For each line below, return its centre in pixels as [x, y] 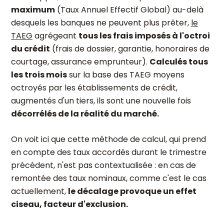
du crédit [30, 49]
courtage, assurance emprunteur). [80, 62]
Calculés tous [179, 62]
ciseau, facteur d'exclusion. [69, 204]
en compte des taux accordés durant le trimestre [109, 152]
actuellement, [39, 191]
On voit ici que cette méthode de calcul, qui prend [108, 139]
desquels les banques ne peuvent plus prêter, [101, 23]
